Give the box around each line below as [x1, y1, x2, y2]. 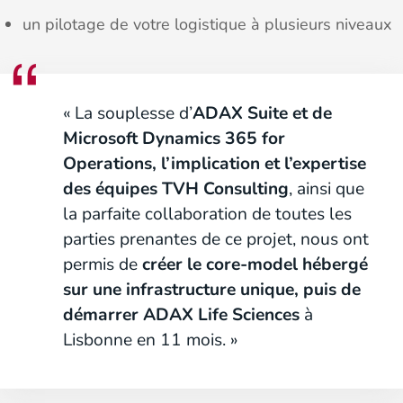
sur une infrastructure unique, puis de [63, 278, 361, 301]
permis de [63, 253, 142, 276]
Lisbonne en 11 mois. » [63, 328, 237, 352]
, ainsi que [289, 177, 364, 201]
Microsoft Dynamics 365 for [63, 127, 285, 150]
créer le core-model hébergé [142, 253, 368, 276]
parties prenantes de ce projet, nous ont [63, 228, 369, 251]
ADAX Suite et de [193, 102, 332, 125]
